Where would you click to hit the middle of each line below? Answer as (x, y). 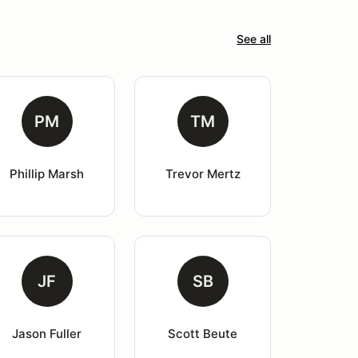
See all (254, 39)
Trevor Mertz (203, 174)
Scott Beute (203, 334)
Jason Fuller (47, 334)
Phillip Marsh (47, 174)
